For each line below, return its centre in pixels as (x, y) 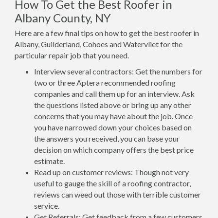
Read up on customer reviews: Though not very (111, 172)
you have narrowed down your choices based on (113, 127)
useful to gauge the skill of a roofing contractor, (112, 183)
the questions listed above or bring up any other (113, 105)
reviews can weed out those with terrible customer (118, 194)
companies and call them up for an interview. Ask (114, 94)
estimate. (49, 161)
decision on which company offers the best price (114, 150)
